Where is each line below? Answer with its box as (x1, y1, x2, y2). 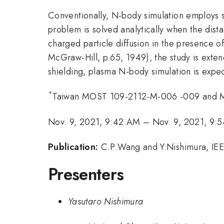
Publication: (48, 140, 98, 154)
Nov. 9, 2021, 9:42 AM (48, 115, 140, 128)
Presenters (48, 162, 124, 186)
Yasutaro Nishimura (68, 195, 143, 208)
